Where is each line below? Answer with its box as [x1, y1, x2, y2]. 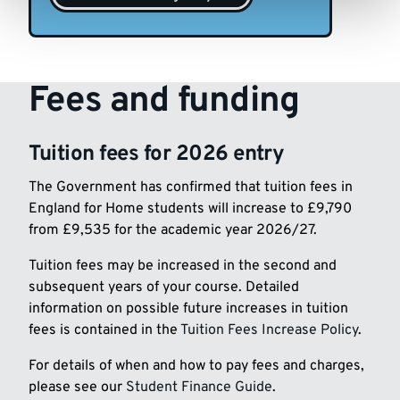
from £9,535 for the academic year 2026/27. [29, 221, 317, 240]
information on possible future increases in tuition [29, 300, 348, 319]
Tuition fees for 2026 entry [29, 140, 285, 168]
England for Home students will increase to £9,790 [29, 200, 352, 219]
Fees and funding [29, 79, 300, 124]
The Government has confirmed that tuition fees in [29, 179, 353, 197]
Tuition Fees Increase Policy [180, 321, 358, 340]
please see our [29, 379, 126, 397]
